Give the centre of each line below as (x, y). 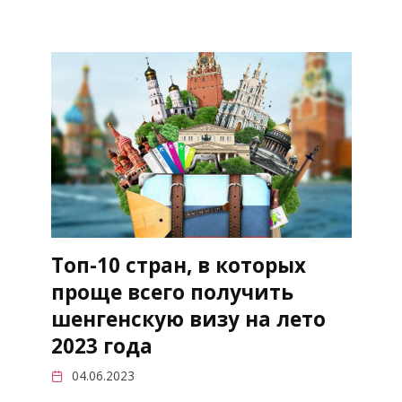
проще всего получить (172, 292)
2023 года (101, 345)
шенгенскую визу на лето (188, 319)
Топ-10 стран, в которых (178, 265)
